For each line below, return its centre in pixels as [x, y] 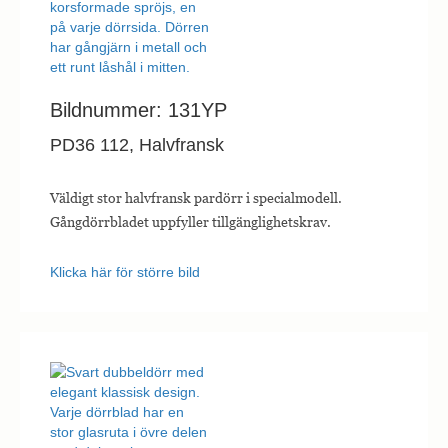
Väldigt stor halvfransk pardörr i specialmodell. [196, 198]
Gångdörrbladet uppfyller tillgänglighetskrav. [190, 222]
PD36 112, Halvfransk [137, 145]
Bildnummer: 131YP [138, 110]
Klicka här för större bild [125, 272]
